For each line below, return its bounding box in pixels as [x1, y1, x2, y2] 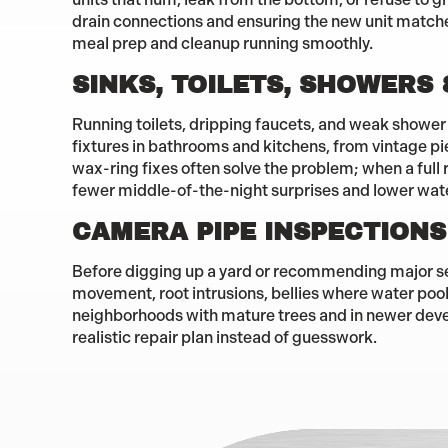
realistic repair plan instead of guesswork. [72, 327, 377, 347]
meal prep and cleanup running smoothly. [72, 33, 373, 53]
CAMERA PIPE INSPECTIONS [72, 216, 446, 246]
